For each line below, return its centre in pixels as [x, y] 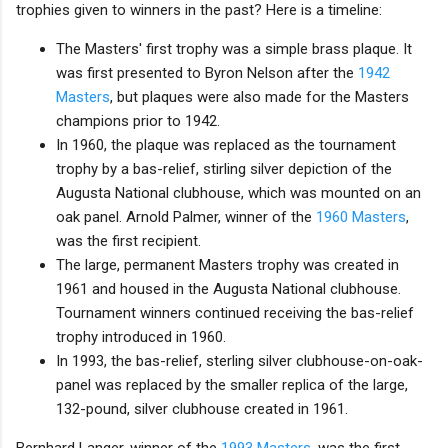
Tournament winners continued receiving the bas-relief [235, 312]
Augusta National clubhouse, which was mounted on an [238, 192]
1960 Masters [361, 216]
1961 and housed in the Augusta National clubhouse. [228, 288]
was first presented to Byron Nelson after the [207, 72]
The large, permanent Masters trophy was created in [227, 264]
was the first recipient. [128, 240]
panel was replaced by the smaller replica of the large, [232, 384]
